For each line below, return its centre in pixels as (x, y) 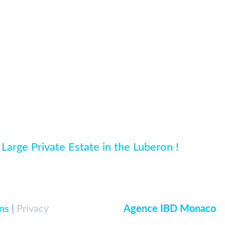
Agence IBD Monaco (170, 209)
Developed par (90, 209)
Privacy (33, 209)
